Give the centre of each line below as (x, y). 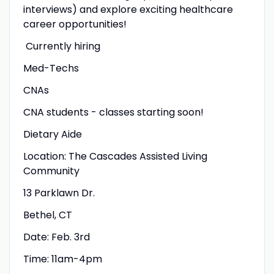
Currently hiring (61, 46)
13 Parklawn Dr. (59, 193)
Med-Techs (51, 68)
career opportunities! (75, 24)
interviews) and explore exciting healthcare (128, 9)
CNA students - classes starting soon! (113, 112)
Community (51, 171)
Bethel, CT (47, 215)
